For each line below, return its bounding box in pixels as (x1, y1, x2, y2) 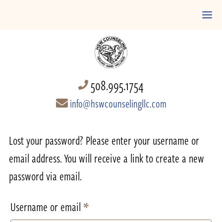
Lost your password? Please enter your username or (8, 131, 199, 149)
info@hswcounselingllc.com (67, 95, 166, 111)
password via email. (8, 167, 82, 184)
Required (88, 197, 121, 215)
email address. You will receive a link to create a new (8, 149, 204, 166)
